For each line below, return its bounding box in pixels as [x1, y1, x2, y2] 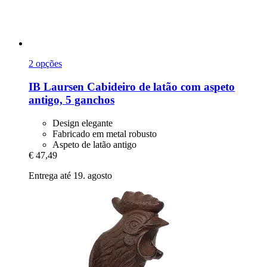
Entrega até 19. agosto [29, 170, 112, 181]
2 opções [29, 58, 62, 69]
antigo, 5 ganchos [29, 93, 114, 106]
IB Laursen [29, 80, 84, 93]
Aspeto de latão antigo [52, 139, 136, 150]
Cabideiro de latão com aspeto [84, 80, 235, 93]
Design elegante [52, 117, 113, 128]
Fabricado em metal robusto [52, 128, 157, 139]
